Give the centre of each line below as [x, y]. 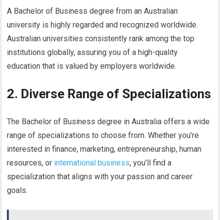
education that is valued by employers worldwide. [92, 66]
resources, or [31, 163]
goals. [17, 191]
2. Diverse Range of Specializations [109, 94]
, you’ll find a [151, 163]
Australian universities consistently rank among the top [101, 39]
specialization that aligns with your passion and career [100, 177]
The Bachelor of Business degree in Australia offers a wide [109, 122]
